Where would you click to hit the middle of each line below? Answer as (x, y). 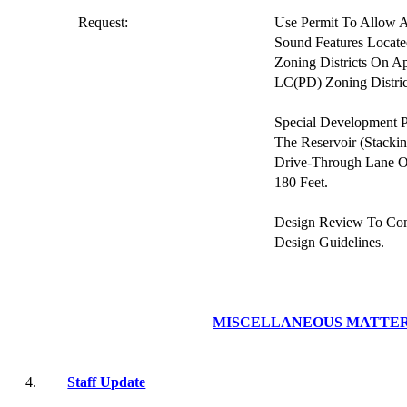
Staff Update (107, 382)
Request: (104, 22)
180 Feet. (302, 182)
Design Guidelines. (330, 242)
